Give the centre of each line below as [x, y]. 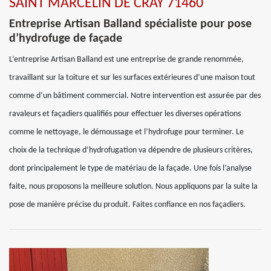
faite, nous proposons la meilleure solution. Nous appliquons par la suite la [133, 187]
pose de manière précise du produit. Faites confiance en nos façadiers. [127, 205]
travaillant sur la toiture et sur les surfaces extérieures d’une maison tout [132, 78]
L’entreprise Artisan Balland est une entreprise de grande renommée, [126, 60]
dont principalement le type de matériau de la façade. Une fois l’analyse [130, 168]
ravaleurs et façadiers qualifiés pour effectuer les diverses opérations [125, 114]
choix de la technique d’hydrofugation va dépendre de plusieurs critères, [131, 150]
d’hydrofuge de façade [66, 39]
